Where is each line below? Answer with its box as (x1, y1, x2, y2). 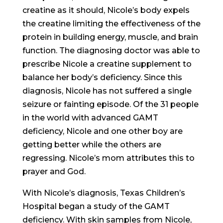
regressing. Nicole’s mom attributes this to (22, 153, 195, 163)
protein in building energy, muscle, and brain (22, 32, 198, 42)
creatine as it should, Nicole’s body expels (22, 5, 190, 15)
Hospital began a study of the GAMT (22, 201, 170, 211)
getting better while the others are (22, 139, 161, 149)
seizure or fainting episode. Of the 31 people (22, 99, 199, 109)
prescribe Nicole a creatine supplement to (22, 59, 192, 69)
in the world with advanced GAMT (22, 112, 158, 122)
